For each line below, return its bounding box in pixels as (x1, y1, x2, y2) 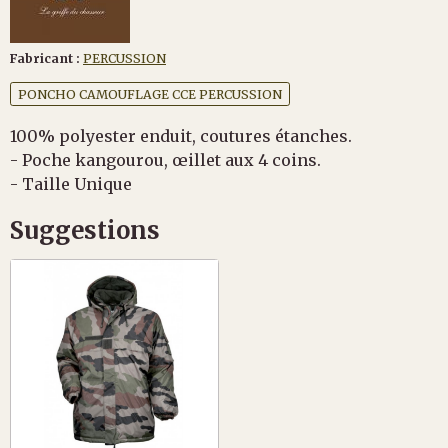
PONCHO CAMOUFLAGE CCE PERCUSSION (18, 86, 282, 102)
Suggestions (10, 215, 160, 245)
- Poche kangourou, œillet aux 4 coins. (10, 149, 321, 170)
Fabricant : (10, 51, 80, 66)
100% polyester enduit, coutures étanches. (10, 125, 356, 146)
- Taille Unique (10, 173, 132, 194)
